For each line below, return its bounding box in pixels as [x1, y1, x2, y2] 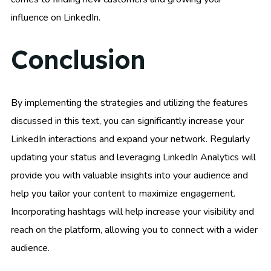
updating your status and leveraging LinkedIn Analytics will [11, 150, 256, 164]
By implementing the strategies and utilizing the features [11, 96, 248, 109]
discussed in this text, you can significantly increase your [11, 114, 244, 128]
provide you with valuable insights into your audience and [11, 168, 248, 182]
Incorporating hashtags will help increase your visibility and [11, 204, 254, 218]
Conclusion [11, 44, 145, 76]
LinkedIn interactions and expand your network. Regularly [11, 132, 250, 146]
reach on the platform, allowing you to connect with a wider [11, 223, 258, 237]
